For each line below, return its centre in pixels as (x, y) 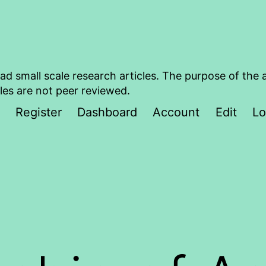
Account (176, 113)
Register (38, 113)
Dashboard (107, 113)
